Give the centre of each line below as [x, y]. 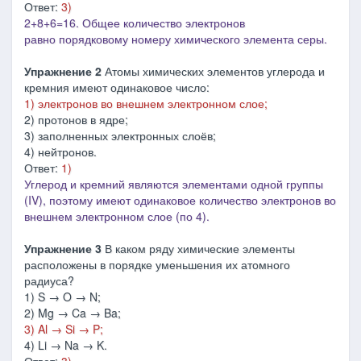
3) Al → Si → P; [64, 329]
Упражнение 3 [64, 248]
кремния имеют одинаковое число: [117, 87]
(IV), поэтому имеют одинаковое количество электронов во [180, 200]
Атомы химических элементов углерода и [213, 71]
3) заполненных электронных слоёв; [120, 135]
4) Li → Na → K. [66, 345]
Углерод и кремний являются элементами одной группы [174, 184]
